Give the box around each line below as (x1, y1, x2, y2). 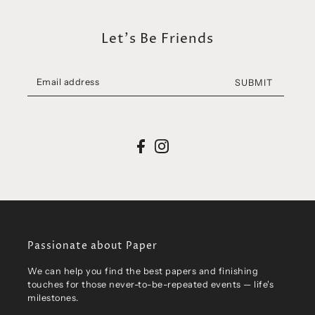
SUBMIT (234, 77, 273, 88)
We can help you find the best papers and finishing (27, 265, 259, 276)
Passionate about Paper (27, 239, 158, 252)
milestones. (27, 292, 79, 303)
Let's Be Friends (101, 30, 214, 49)
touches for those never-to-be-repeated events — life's (27, 278, 274, 290)
